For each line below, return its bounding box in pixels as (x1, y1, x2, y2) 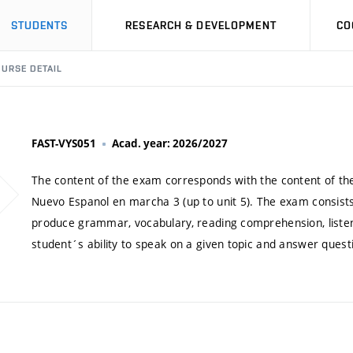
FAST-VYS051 (32, 136, 96, 150)
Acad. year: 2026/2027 (112, 136, 228, 150)
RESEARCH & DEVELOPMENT (125, 19, 277, 32)
